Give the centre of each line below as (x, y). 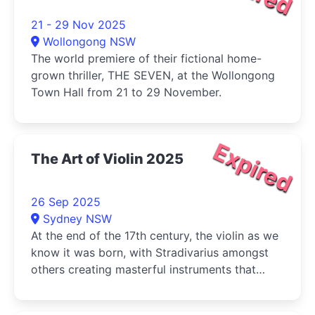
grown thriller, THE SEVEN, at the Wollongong (153, 75)
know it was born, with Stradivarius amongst (150, 252)
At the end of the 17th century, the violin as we (155, 235)
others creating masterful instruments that (143, 269)
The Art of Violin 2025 (107, 159)
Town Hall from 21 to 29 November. (126, 92)
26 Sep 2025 (66, 201)
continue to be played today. (108, 286)
